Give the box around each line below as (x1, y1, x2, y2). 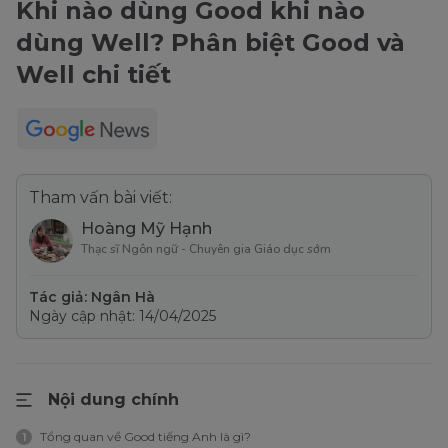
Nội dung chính (48, 390, 179, 410)
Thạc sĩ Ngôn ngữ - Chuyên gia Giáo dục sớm (81, 241, 331, 258)
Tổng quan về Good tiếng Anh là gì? (40, 429, 251, 445)
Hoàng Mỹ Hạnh (81, 219, 212, 239)
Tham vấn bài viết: (29, 188, 172, 208)
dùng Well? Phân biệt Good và (16, 28, 405, 58)
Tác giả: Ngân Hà (29, 288, 155, 307)
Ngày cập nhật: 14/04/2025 (29, 307, 216, 326)
